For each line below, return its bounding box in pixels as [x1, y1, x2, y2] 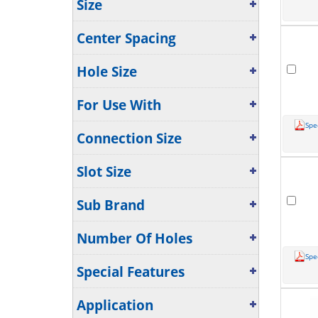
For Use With [77, 96, 161, 114]
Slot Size [77, 163, 131, 181]
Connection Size [77, 129, 182, 148]
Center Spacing [77, 29, 176, 48]
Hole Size [77, 62, 137, 81]
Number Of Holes [77, 229, 192, 248]
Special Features [77, 263, 185, 281]
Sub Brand [77, 196, 145, 214]
